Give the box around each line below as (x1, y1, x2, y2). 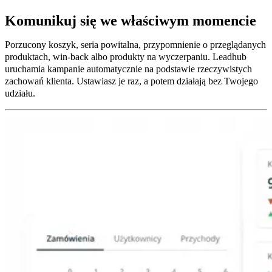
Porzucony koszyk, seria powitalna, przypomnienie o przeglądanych (5, 39, 266, 50)
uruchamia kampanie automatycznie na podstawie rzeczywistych (5, 64, 252, 75)
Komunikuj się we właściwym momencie (5, 13, 256, 29)
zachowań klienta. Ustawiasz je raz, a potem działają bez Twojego (5, 76, 258, 87)
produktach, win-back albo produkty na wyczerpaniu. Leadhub (5, 52, 246, 63)
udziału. (5, 88, 35, 99)
